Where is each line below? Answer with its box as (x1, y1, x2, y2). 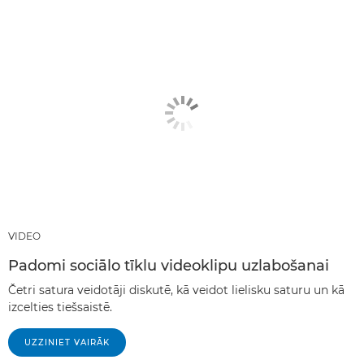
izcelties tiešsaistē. (8, 299, 112, 314)
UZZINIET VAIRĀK (24, 336, 110, 348)
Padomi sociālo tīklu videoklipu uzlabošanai (8, 256, 329, 275)
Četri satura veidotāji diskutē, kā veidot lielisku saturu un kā (8, 282, 344, 297)
